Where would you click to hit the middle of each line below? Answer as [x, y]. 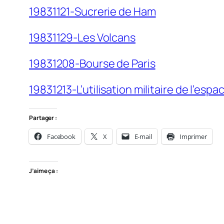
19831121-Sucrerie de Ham [92, 12]
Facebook [61, 137]
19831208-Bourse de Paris [92, 64]
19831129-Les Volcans [82, 38]
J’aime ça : [43, 171]
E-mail [143, 137]
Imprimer [193, 137]
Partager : [43, 118]
